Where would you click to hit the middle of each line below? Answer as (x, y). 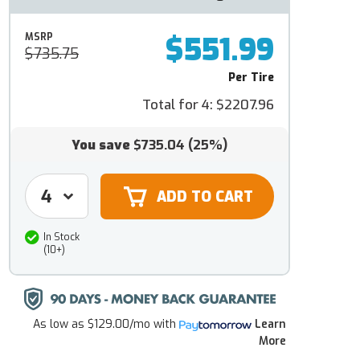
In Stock (61, 237)
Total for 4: (179, 104)
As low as (59, 325)
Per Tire (251, 78)
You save (101, 145)
